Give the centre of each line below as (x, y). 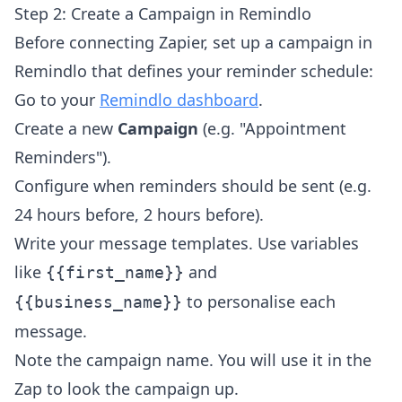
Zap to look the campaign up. (127, 389)
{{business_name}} (98, 302)
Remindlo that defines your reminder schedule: (194, 71)
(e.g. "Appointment (272, 129)
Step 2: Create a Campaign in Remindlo (163, 14)
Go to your (57, 100)
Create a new (66, 129)
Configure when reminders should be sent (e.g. (193, 186)
